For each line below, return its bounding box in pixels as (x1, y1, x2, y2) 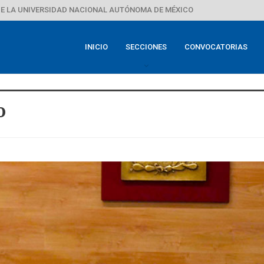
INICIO (85, 42, 108, 51)
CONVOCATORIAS (184, 42, 247, 51)
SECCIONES (126, 42, 167, 51)
